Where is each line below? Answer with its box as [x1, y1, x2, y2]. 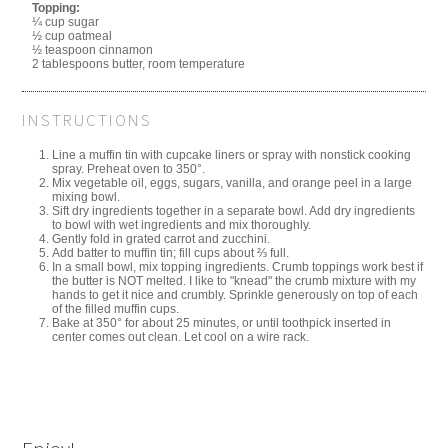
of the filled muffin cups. [52, 301, 180, 316]
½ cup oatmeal [32, 29, 113, 44]
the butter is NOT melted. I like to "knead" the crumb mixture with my [52, 273, 417, 288]
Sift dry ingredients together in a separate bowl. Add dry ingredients [52, 203, 416, 218]
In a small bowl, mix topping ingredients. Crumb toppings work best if [52, 259, 424, 274]
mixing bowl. [52, 189, 121, 204]
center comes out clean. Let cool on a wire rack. [52, 329, 310, 344]
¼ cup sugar [32, 15, 100, 30]
